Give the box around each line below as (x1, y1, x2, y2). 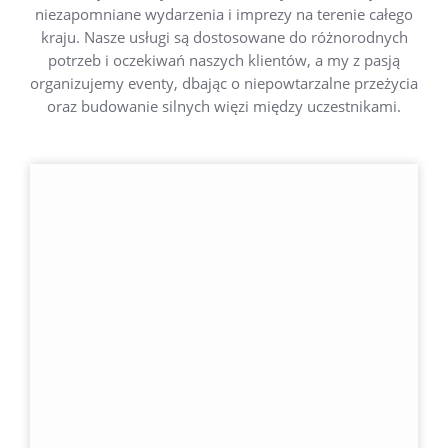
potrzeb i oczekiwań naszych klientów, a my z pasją (48, 50, 400, 70)
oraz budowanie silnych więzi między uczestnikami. (47, 96, 401, 116)
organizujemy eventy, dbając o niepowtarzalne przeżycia (30, 73, 418, 93)
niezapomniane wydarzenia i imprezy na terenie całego (35, 4, 413, 24)
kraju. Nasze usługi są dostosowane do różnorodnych (40, 27, 408, 47)
